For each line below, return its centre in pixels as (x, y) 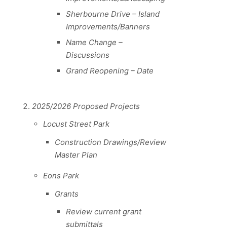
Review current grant (104, 212)
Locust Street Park (76, 124)
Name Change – (94, 42)
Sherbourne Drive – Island (113, 14)
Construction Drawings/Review (110, 142)
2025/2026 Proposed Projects (86, 106)
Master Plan (76, 155)
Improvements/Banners (108, 26)
